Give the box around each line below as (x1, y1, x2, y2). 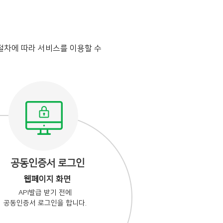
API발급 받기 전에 (18, 189, 72, 197)
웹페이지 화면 (24, 175, 71, 184)
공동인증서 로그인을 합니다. (3, 199, 87, 207)
